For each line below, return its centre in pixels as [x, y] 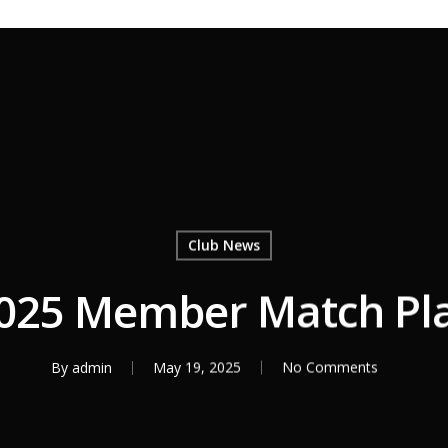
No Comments [329, 367]
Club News [223, 245]
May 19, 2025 [196, 367]
